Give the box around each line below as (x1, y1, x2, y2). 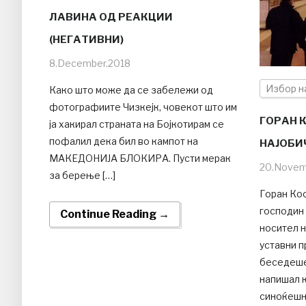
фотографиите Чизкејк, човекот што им (49, 100, 237, 113)
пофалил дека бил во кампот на (49, 135, 198, 147)
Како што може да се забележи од (49, 83, 213, 96)
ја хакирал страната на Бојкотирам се (49, 117, 224, 130)
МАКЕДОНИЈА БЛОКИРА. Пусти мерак (49, 152, 231, 164)
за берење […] (49, 169, 115, 181)
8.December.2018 (49, 57, 130, 69)
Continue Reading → (60, 207, 169, 221)
